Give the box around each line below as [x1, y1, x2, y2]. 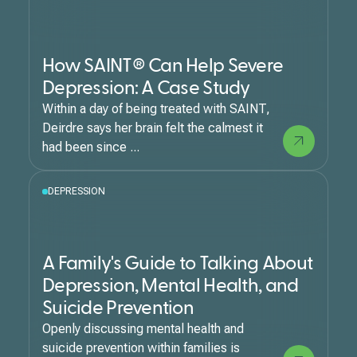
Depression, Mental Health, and [42, 277, 299, 296]
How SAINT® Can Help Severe [42, 57, 284, 76]
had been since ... [42, 139, 139, 155]
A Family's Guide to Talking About [42, 254, 313, 273]
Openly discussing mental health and [42, 321, 244, 336]
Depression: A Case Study [42, 79, 250, 98]
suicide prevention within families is [42, 340, 240, 355]
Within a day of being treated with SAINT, [42, 101, 270, 116]
